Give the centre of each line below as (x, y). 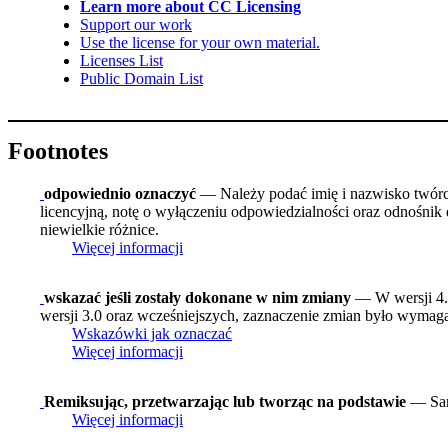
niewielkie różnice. (99, 229)
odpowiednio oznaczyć (120, 193)
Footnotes (58, 151)
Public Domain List (141, 79)
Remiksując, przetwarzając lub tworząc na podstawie (225, 401)
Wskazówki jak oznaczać (152, 333)
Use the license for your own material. (200, 43)
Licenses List (121, 61)
